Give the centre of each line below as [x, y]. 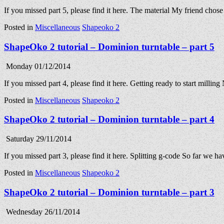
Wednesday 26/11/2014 [42, 211]
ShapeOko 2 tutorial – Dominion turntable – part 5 [109, 47]
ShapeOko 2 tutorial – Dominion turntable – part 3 [109, 192]
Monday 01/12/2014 [37, 66]
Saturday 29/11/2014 [38, 139]
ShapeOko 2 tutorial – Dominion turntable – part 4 [109, 119]
